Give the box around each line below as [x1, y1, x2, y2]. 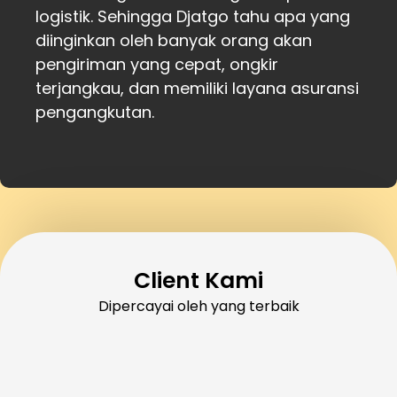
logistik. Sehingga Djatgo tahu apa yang [35, 5, 350, 28]
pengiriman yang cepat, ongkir [35, 53, 278, 76]
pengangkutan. [35, 101, 154, 124]
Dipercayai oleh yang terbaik [97, 295, 300, 316]
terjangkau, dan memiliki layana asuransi [35, 77, 359, 100]
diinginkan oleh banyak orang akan [35, 29, 312, 52]
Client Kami [134, 264, 263, 296]
